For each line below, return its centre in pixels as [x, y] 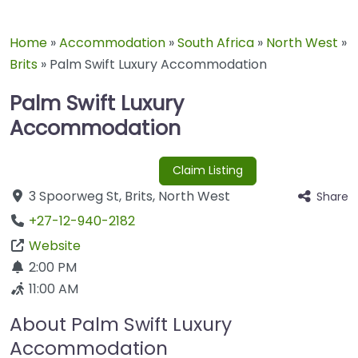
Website [55, 246]
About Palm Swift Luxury [121, 324]
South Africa [216, 42]
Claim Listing [207, 171]
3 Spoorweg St [74, 197]
